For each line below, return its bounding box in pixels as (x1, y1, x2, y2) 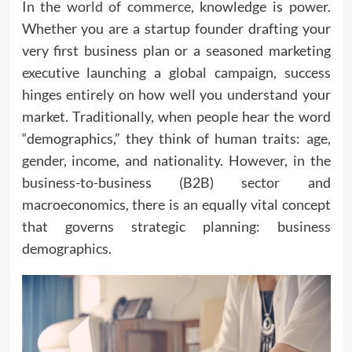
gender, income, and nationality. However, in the (21, 152, 331, 169)
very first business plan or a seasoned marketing (21, 42, 331, 59)
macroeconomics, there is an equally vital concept (21, 196, 331, 213)
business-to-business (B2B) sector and (21, 174, 331, 191)
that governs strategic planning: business (21, 218, 331, 235)
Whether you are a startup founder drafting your (21, 20, 331, 37)
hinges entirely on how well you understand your (21, 86, 331, 103)
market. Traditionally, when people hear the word (21, 108, 331, 125)
